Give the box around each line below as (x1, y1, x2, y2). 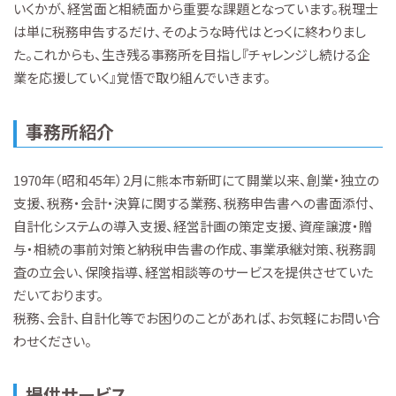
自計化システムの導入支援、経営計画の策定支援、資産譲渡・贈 (13, 216, 372, 235)
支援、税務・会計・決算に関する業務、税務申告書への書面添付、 (13, 193, 376, 212)
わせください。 (13, 331, 92, 350)
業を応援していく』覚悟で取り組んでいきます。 (13, 68, 270, 88)
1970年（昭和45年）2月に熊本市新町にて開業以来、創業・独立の (13, 170, 379, 189)
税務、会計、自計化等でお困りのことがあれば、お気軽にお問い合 (13, 308, 380, 327)
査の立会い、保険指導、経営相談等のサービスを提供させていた (13, 262, 373, 281)
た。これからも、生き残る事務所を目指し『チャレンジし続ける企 (13, 45, 370, 65)
